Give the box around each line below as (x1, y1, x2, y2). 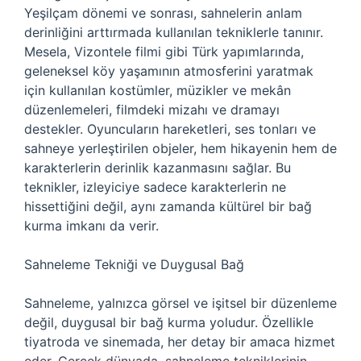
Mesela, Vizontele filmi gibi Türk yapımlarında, (24, 44, 304, 60)
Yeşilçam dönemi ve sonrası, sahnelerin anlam (24, 5, 302, 21)
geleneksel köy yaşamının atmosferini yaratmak (24, 63, 313, 79)
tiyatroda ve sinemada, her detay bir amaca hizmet (24, 334, 335, 350)
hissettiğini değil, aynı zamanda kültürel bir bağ (24, 198, 312, 214)
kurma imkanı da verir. (24, 218, 159, 234)
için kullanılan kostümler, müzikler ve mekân (24, 82, 291, 98)
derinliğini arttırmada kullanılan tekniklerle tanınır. (24, 24, 323, 40)
